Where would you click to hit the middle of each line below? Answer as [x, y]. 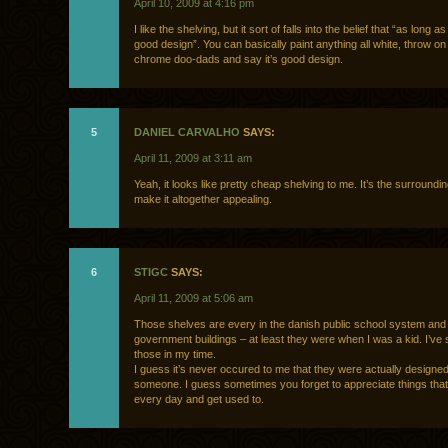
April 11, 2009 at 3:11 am [193, 158]
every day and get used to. [199, 399]
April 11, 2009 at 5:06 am [193, 298]
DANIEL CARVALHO [187, 132]
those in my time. [175, 354]
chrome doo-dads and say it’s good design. [238, 59]
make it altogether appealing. [203, 199]
